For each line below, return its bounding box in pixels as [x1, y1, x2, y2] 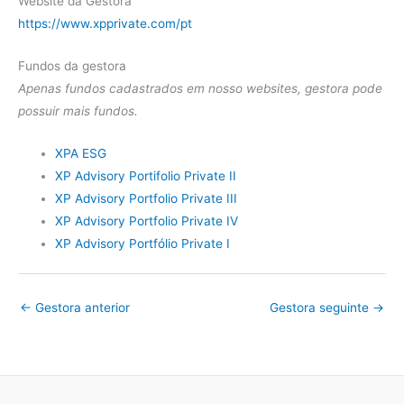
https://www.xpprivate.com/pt [18, 16, 192, 32]
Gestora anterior [32, 299, 130, 315]
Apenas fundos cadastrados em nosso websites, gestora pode [18, 81, 382, 96]
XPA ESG [55, 145, 107, 161]
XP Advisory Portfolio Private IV [55, 213, 239, 228]
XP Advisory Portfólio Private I [55, 235, 231, 251]
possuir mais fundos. [18, 104, 138, 119]
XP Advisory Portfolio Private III [55, 190, 238, 206]
